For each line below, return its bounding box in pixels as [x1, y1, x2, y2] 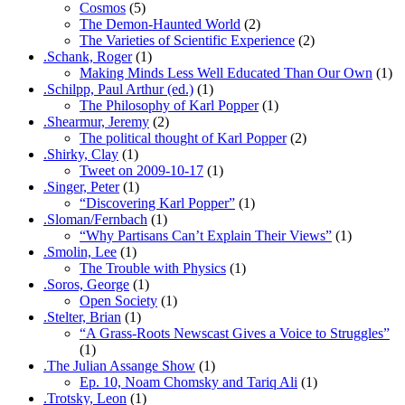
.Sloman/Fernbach [43, 211, 147, 227]
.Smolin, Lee [43, 243, 117, 259]
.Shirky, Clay [43, 146, 118, 162]
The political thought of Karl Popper [80, 129, 287, 146]
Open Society [80, 292, 157, 308]
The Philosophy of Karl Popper [80, 97, 259, 113]
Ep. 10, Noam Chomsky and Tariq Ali [80, 373, 297, 390]
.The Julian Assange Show [43, 357, 195, 373]
